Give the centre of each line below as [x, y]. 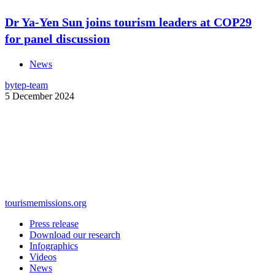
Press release [54, 224]
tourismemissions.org [46, 203]
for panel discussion [57, 39]
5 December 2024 [40, 96]
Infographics [54, 246]
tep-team [31, 85]
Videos [43, 257]
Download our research [75, 235]
